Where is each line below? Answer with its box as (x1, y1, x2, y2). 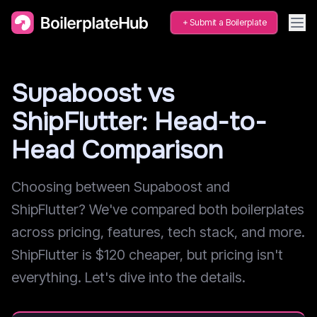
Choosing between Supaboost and (11, 178, 230, 195)
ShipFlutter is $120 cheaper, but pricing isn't (11, 246, 283, 263)
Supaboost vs (11, 77, 174, 110)
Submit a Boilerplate (190, 17, 267, 28)
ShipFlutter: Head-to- (11, 105, 267, 138)
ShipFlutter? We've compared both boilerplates (11, 201, 304, 218)
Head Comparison (11, 134, 223, 166)
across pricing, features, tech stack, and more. (11, 224, 305, 241)
